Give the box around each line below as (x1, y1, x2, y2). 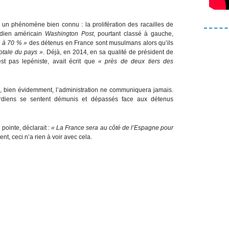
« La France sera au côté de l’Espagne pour (51, 124, 174, 131)
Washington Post (45, 30, 94, 37)
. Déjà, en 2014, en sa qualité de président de (42, 48, 174, 56)
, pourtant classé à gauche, (93, 30, 174, 37)
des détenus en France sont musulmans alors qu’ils (27, 39, 174, 47)
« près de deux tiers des (98, 57, 174, 65)
